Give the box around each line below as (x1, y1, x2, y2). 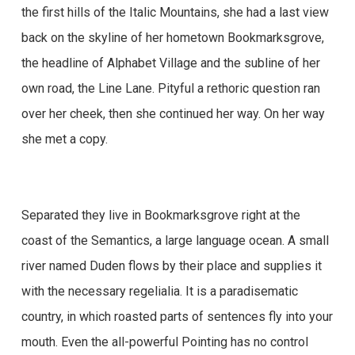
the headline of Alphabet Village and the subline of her (21, 55, 320, 71)
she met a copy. (21, 132, 108, 147)
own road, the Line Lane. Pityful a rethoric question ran (21, 81, 320, 96)
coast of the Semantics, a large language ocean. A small (21, 233, 329, 248)
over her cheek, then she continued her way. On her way (21, 106, 325, 121)
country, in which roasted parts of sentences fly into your (21, 309, 333, 324)
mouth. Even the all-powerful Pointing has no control (21, 334, 308, 349)
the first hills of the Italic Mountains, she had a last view (21, 5, 329, 20)
